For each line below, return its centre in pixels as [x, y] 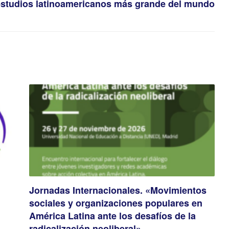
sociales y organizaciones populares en [116, 203]
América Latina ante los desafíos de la [113, 216]
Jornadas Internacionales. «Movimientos [118, 190]
